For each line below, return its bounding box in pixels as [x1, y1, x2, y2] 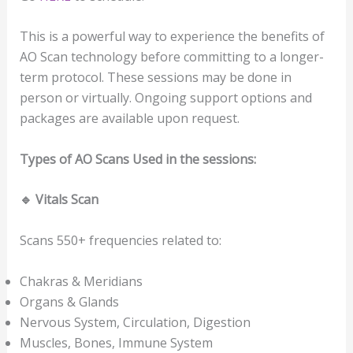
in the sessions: [165, 150, 256, 168]
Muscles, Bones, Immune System [19, 333, 213, 351]
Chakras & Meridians [19, 272, 143, 290]
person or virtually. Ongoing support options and [19, 89, 312, 107]
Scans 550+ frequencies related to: [19, 232, 221, 250]
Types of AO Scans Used [19, 150, 162, 168]
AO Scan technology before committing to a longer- [19, 48, 324, 66]
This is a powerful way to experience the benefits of [19, 28, 325, 46]
